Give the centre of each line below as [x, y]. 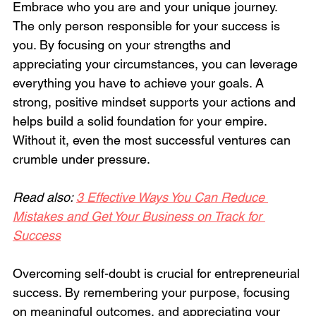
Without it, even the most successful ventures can [153, 140]
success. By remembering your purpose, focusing [153, 292]
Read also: [44, 197]
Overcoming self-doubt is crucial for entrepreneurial [158, 273]
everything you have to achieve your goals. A [140, 83]
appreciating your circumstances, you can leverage [157, 63]
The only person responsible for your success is [148, 25]
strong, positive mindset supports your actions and [156, 102]
